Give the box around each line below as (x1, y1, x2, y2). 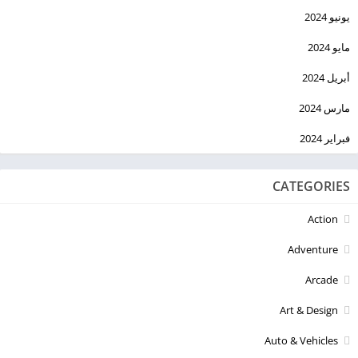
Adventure (288, 241, 338, 257)
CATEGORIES (272, 177, 350, 195)
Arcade (305, 272, 338, 287)
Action (308, 211, 338, 226)
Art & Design (280, 302, 338, 317)
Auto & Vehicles (265, 332, 338, 348)
